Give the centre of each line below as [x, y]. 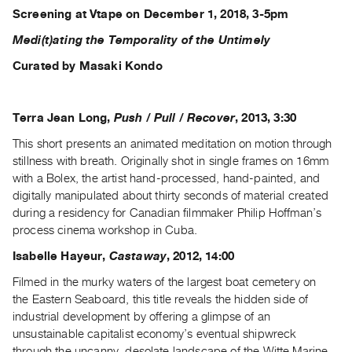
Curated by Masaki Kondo [88, 66]
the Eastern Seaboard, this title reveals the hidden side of [161, 299]
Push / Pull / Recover [174, 117]
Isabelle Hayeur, [61, 256]
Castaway [138, 256]
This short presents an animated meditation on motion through [172, 143]
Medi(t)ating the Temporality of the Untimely [142, 40]
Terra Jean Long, [63, 117]
